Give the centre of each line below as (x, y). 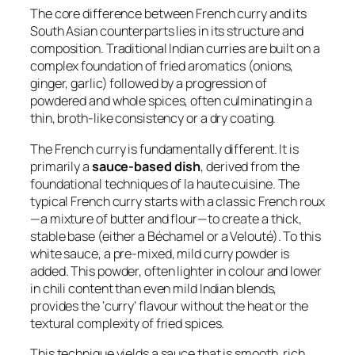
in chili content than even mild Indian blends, (154, 288)
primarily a (61, 166)
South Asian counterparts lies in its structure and (167, 31)
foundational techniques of (107, 183)
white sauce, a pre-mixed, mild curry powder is (160, 253)
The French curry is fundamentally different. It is (164, 149)
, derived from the (250, 166)
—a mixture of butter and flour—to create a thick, (166, 218)
